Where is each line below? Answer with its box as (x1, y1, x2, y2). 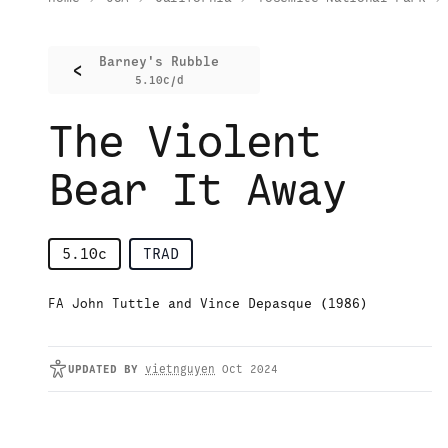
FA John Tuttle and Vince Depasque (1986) (48, 295, 368, 313)
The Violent (48, 113, 321, 171)
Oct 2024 (222, 362, 278, 377)
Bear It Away (48, 161, 346, 219)
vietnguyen (145, 362, 215, 377)
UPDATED (68, 362, 117, 377)
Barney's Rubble (99, 53, 219, 71)
